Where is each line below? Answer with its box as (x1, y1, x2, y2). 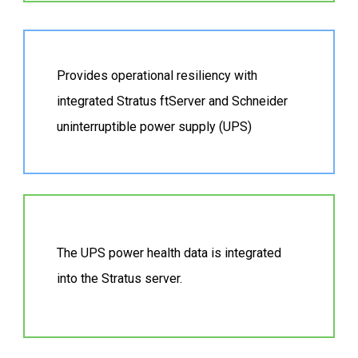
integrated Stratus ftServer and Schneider (57, 93, 288, 109)
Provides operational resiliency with (57, 68, 258, 84)
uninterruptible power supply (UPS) (57, 119, 253, 135)
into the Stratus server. (57, 270, 183, 286)
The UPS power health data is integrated (57, 245, 282, 261)
